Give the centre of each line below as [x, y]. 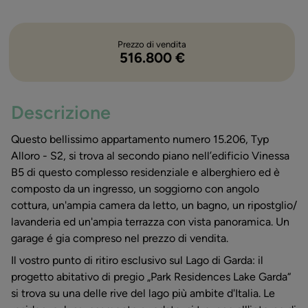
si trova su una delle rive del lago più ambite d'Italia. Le [143, 294]
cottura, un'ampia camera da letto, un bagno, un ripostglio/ [154, 206]
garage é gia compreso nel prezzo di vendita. [120, 239]
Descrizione [61, 112]
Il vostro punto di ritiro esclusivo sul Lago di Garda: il [137, 261]
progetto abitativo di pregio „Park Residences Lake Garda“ [151, 277]
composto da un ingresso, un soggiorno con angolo [135, 189]
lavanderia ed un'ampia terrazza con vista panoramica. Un [150, 222]
